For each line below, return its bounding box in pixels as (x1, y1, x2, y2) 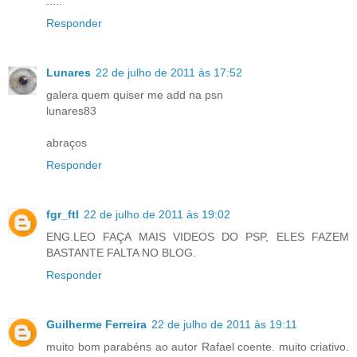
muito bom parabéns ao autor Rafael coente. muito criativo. (46, 339, 349, 353)
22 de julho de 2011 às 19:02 (84, 207, 230, 221)
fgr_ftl (46, 207, 79, 221)
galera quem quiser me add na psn (46, 88, 223, 101)
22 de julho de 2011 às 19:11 (151, 317, 297, 331)
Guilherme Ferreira (46, 317, 147, 331)
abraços (46, 135, 87, 149)
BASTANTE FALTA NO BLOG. (46, 245, 196, 259)
